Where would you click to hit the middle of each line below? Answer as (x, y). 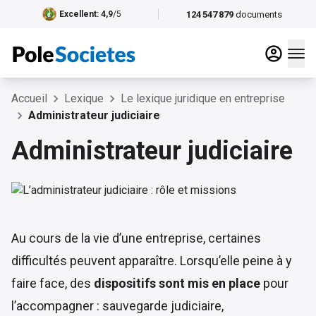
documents (259, 14)
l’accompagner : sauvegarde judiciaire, (117, 306)
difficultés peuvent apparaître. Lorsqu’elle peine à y (152, 261)
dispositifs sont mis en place (177, 283)
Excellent (78, 14)
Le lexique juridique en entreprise (203, 98)
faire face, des (53, 283)
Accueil (29, 98)
